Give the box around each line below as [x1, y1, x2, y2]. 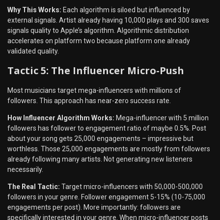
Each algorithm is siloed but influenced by [61, 5, 190, 14]
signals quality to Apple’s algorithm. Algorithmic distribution [7, 26, 189, 34]
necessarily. [7, 165, 43, 173]
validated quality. [7, 47, 59, 55]
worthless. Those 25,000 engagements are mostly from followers [7, 144, 210, 153]
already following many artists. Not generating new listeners [7, 155, 192, 163]
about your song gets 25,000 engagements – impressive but [7, 134, 193, 142]
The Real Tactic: [7, 182, 60, 191]
